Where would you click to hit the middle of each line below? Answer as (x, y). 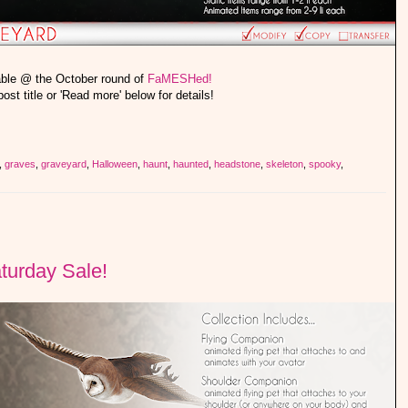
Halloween (115, 163)
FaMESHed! (180, 78)
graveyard (64, 163)
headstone (237, 163)
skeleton (285, 163)
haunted (191, 163)
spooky (325, 163)
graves (20, 163)
